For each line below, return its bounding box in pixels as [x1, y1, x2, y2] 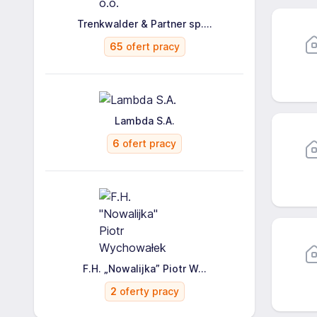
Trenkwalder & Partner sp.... [76, 18, 212, 30]
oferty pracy [116, 285, 179, 297]
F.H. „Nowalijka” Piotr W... [82, 263, 207, 275]
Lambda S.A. [114, 115, 175, 127]
